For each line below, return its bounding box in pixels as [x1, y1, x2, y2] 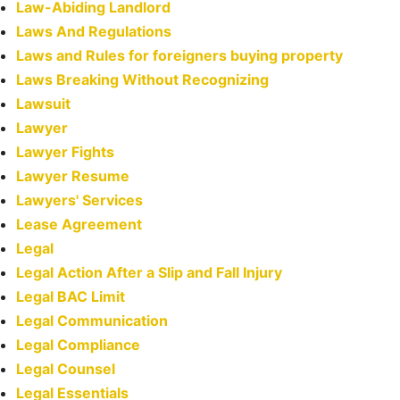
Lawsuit [16, 95, 71, 113]
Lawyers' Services [16, 191, 143, 210]
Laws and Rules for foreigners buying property [16, 46, 343, 65]
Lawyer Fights [16, 143, 114, 162]
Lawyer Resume [16, 167, 129, 186]
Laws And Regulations [16, 22, 171, 41]
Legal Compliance [16, 336, 140, 354]
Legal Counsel [16, 360, 115, 379]
